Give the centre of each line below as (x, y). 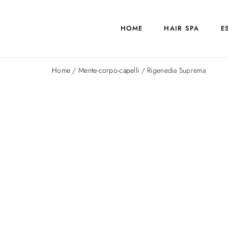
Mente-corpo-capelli (109, 70)
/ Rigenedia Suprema (172, 70)
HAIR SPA (182, 28)
